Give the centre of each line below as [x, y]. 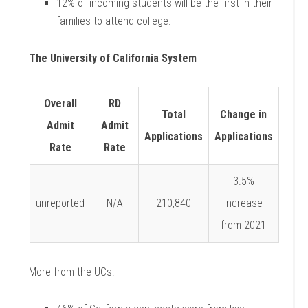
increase [243, 203]
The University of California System [113, 58]
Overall [60, 103]
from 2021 [243, 225]
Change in [243, 114]
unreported [60, 203]
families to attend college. [114, 21]
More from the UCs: [72, 272]
